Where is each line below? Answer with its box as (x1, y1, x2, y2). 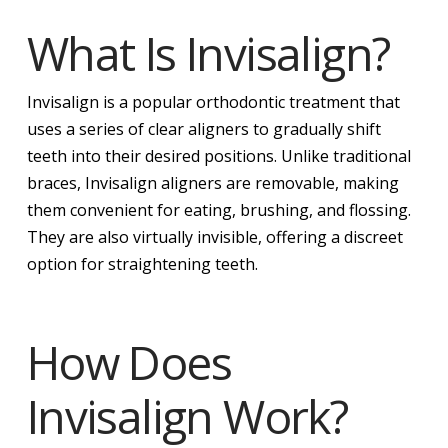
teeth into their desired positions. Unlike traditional (26, 144, 411, 167)
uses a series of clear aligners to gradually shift (26, 117, 381, 140)
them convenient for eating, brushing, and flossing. (26, 198, 411, 221)
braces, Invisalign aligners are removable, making (26, 171, 399, 194)
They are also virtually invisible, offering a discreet (26, 225, 403, 248)
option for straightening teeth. (26, 252, 258, 275)
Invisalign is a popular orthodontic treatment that (26, 90, 400, 113)
